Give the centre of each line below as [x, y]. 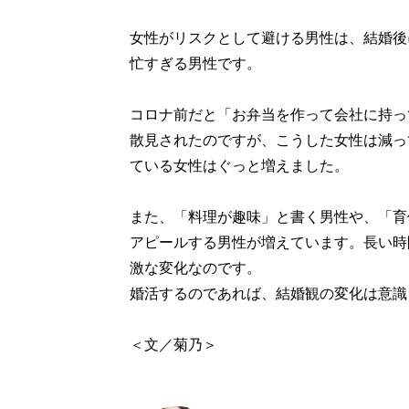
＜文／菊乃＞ [173, 345]
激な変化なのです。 [195, 268]
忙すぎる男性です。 [195, 63]
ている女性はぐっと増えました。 [239, 166]
